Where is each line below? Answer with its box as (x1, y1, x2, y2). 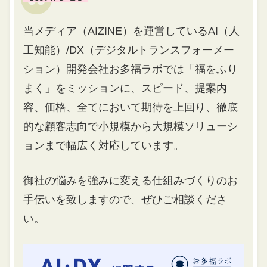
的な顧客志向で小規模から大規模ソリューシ (23, 120, 238, 132)
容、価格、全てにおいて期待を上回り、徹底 (23, 101, 238, 113)
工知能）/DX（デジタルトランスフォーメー (23, 44, 235, 56)
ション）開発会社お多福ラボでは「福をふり (23, 63, 238, 75)
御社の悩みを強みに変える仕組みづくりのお (23, 174, 238, 187)
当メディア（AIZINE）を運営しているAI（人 (23, 24, 240, 37)
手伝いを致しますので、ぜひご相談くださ (23, 193, 228, 206)
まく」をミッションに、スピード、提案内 (23, 82, 228, 94)
